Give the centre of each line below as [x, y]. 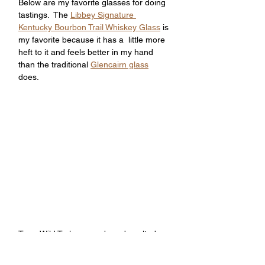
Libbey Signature [103, 15]
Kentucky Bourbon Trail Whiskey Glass [89, 27]
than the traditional [54, 64]
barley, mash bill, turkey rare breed [85, 246]
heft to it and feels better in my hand [87, 52]
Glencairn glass [119, 64]
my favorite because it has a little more [93, 40]
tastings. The [44, 15]
